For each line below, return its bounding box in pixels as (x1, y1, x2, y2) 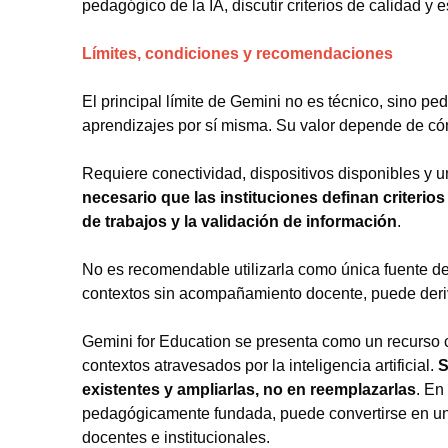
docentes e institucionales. (82, 428, 270, 446)
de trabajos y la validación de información (82, 212, 397, 230)
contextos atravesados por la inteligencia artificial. (82, 356, 434, 374)
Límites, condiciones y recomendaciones (82, 44, 393, 62)
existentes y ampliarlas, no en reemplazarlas (82, 380, 416, 398)
